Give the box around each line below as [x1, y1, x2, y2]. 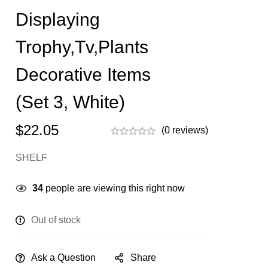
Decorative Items [15, 65, 151, 84]
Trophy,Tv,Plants [15, 37, 148, 57]
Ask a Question [31, 252, 96, 263]
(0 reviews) [161, 125, 208, 135]
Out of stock [31, 215, 81, 225]
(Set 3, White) [15, 92, 125, 112]
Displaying [15, 10, 100, 29]
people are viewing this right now [42, 183, 185, 193]
